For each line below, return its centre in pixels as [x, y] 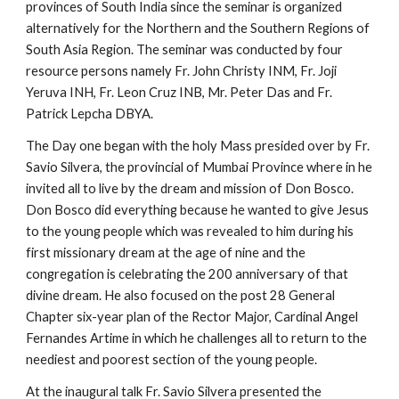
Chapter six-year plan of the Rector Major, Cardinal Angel [192, 317]
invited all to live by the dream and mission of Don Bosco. [190, 188]
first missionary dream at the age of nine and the [166, 252]
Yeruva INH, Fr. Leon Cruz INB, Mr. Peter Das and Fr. [179, 92]
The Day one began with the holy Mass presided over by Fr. [198, 146]
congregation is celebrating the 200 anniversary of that [187, 274]
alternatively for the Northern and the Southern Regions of [198, 28]
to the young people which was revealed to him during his [190, 231]
